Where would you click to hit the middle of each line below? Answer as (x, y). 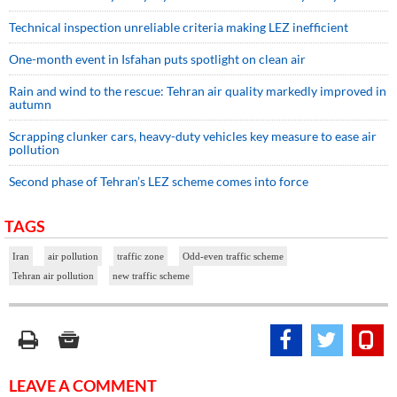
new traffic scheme (151, 276)
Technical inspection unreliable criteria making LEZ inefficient (179, 27)
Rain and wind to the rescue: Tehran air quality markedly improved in (198, 91)
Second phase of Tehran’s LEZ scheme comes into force (159, 182)
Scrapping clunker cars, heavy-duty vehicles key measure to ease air (193, 136)
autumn (31, 105)
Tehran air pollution (53, 276)
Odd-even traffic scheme (233, 257)
